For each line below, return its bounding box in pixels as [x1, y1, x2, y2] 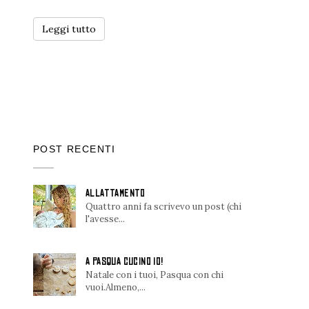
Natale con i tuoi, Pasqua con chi [86, 268, 223, 281]
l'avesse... [86, 212, 125, 225]
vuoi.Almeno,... [86, 281, 146, 293]
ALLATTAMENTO [86, 186, 146, 199]
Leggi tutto [42, 22, 96, 35]
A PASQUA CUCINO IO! [86, 255, 163, 268]
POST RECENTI [33, 143, 116, 154]
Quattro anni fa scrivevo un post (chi [86, 200, 241, 212]
